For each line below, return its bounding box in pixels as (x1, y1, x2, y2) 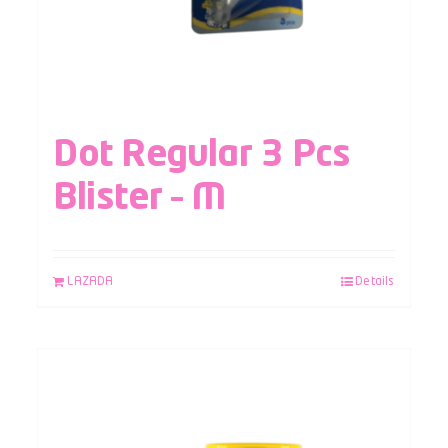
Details (355, 275, 395, 288)
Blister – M (53, 180, 226, 217)
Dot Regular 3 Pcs (53, 137, 351, 174)
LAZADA (67, 275, 114, 288)
